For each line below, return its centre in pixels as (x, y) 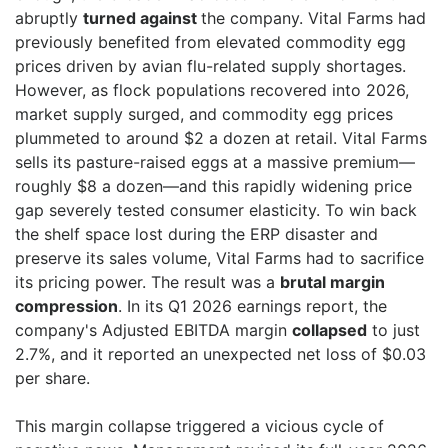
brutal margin (332, 282)
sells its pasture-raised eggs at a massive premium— (215, 162)
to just (393, 330)
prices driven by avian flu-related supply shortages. (210, 66)
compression (66, 306)
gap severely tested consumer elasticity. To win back (216, 210)
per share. (52, 378)
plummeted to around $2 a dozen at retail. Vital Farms (221, 138)
